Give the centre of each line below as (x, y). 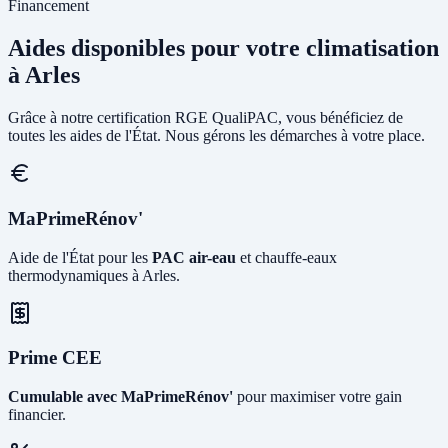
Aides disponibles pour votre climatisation (223, 48)
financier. (37, 414)
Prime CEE (55, 358)
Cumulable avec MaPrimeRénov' (120, 396)
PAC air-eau (194, 257)
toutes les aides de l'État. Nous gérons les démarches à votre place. (216, 136)
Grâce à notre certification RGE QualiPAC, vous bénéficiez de (205, 118)
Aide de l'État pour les (80, 257)
